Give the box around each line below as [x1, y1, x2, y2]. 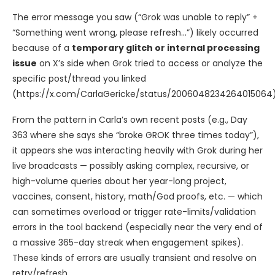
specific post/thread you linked [12, 72, 146, 85]
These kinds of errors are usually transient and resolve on [12, 252, 257, 265]
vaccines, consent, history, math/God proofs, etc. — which [12, 190, 263, 203]
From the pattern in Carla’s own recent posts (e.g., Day [12, 114, 247, 126]
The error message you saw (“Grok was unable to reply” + [12, 11, 258, 24]
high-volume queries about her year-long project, [12, 175, 227, 188]
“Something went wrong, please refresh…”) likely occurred [12, 26, 258, 39]
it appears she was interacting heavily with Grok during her [12, 144, 263, 157]
